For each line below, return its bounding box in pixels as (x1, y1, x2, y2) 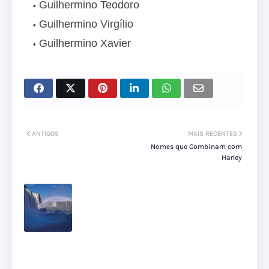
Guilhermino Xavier (39, 37, 131, 50)
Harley (222, 153, 242, 162)
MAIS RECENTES (188, 130, 237, 138)
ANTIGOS (32, 130, 59, 138)
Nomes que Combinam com (151, 142, 242, 151)
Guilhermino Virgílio (39, 18, 133, 31)
